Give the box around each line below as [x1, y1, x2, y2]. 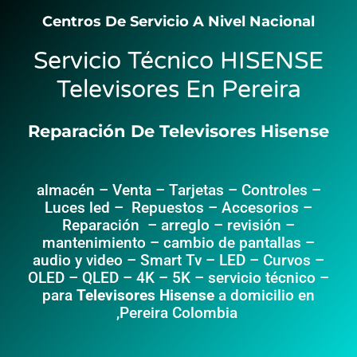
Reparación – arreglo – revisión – [62, 216, 295, 235]
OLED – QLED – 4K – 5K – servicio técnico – [28, 269, 329, 288]
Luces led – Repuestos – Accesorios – [45, 198, 312, 218]
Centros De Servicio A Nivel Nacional [42, 13, 315, 31]
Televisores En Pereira [56, 75, 301, 105]
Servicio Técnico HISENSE [33, 46, 324, 76]
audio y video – [33, 251, 136, 270]
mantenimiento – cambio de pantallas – [42, 233, 315, 253]
